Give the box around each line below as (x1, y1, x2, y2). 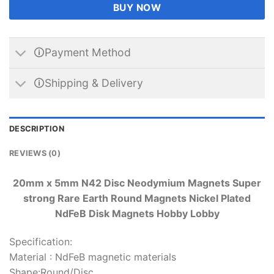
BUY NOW (113, 1, 161, 13)
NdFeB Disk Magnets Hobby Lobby (54, 207, 220, 220)
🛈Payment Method (34, 46, 131, 59)
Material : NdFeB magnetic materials (9, 250, 176, 263)
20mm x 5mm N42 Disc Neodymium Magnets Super (13, 176, 261, 189)
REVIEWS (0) (9, 148, 61, 158)
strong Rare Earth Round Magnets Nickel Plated (23, 191, 251, 204)
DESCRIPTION (9, 124, 64, 133)
